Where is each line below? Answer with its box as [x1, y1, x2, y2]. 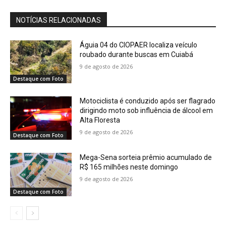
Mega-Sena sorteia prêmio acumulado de [80, 153, 212, 162]
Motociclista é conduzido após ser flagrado [80, 97, 216, 105]
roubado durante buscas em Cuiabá [80, 50, 194, 59]
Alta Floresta [80, 116, 121, 125]
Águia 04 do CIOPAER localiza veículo [80, 40, 198, 49]
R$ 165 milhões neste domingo [80, 163, 179, 172]
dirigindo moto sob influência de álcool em [80, 106, 213, 115]
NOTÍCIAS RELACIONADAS [16, 16, 101, 24]
